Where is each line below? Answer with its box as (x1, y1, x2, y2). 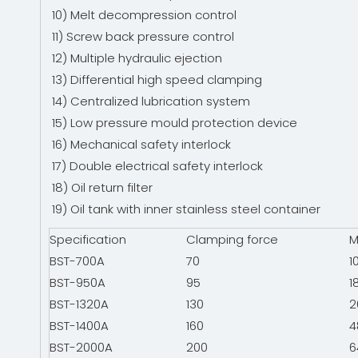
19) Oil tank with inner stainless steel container (49, 201, 320, 217)
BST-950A (50, 274, 105, 291)
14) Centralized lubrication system (49, 93, 257, 109)
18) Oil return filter (49, 179, 159, 196)
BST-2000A (50, 339, 113, 356)
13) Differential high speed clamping (49, 71, 268, 88)
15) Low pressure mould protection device (49, 114, 304, 131)
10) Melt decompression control (49, 6, 243, 23)
